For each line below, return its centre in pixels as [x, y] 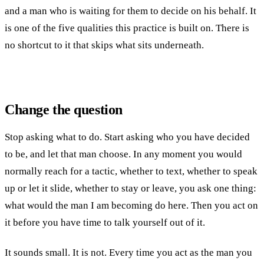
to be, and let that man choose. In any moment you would [123, 154]
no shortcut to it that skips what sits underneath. [104, 45]
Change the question [64, 110]
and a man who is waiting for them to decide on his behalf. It [131, 11]
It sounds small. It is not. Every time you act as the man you [128, 252]
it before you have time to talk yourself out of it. [105, 223]
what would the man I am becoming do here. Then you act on [131, 206]
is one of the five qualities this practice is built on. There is [127, 28]
